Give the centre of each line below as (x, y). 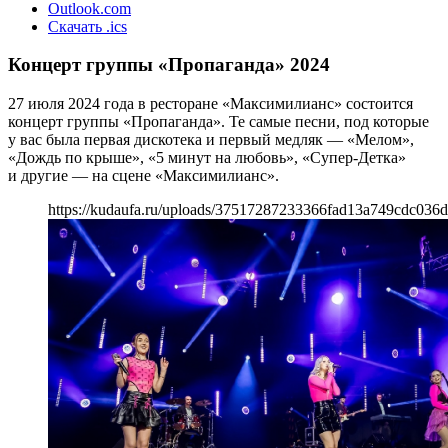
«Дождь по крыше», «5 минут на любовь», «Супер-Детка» (207, 157)
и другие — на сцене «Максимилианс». (143, 175)
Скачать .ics (87, 26)
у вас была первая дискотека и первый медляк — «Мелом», (211, 139)
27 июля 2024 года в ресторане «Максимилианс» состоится (210, 103)
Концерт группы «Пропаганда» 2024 (169, 65)
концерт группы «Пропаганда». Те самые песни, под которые (218, 121)
